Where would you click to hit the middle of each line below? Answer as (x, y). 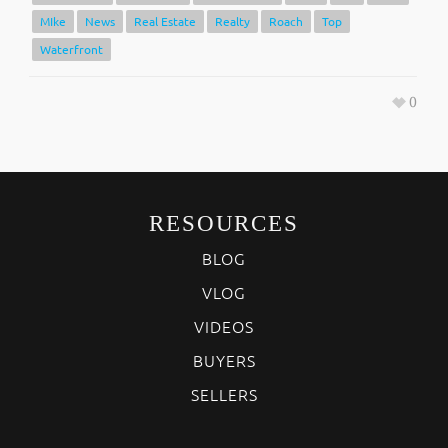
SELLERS (224, 394)
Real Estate (165, 21)
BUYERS (224, 360)
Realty (232, 21)
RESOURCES (224, 224)
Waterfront (71, 49)
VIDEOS (224, 326)
